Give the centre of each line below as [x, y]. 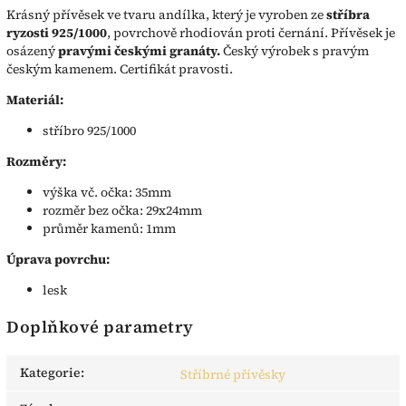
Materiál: [35, 99]
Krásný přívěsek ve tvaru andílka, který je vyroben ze [165, 14]
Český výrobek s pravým [296, 50]
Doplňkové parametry [100, 326]
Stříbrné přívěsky [233, 374]
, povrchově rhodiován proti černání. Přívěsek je [251, 32]
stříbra [347, 14]
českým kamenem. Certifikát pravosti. [120, 68]
